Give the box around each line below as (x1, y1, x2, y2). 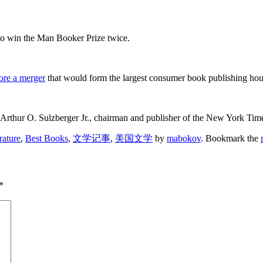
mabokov (167, 133, 201, 144)
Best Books (25, 133, 68, 144)
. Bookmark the (201, 133, 261, 144)
